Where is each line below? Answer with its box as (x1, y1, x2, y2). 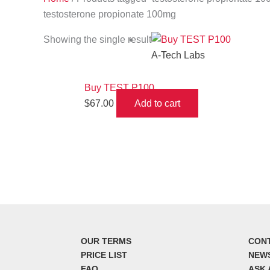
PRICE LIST (81, 250, 128, 260)
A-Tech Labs (151, 50, 205, 60)
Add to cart (134, 98, 180, 108)
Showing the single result (43, 34, 151, 45)
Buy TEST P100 (84, 83, 154, 93)
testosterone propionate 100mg (43, 9, 176, 19)
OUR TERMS (81, 236, 132, 246)
